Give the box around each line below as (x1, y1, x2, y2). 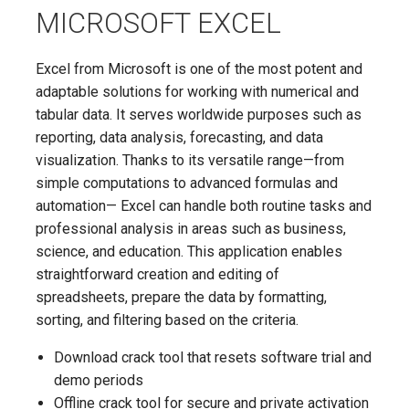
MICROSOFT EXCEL (36, 5, 281, 40)
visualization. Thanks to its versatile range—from (36, 151, 344, 169)
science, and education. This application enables (36, 242, 342, 260)
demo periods (54, 371, 143, 389)
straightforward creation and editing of (36, 265, 279, 283)
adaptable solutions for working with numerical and (36, 82, 359, 100)
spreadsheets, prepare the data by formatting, (36, 288, 327, 306)
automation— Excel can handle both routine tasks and (36, 196, 372, 215)
